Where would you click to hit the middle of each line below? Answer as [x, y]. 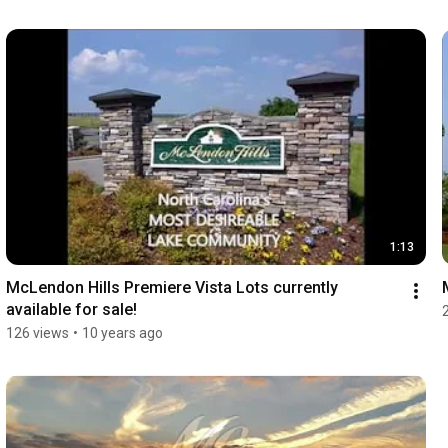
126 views [37, 333]
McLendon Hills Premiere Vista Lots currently [171, 288]
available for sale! [71, 310]
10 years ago [122, 333]
